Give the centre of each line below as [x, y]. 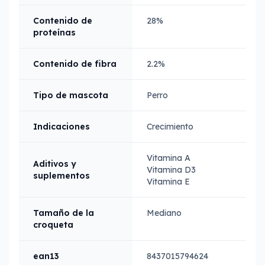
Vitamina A [169, 158]
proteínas [54, 33]
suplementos [62, 176]
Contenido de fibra [75, 64]
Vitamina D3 [171, 170]
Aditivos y [55, 164]
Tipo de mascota [71, 95]
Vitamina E [168, 182]
